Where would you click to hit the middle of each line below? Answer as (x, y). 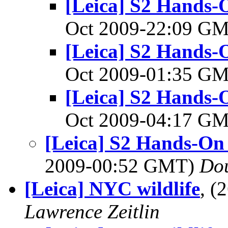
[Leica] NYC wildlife (112, 189)
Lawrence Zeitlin (92, 211)
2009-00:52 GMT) (122, 166)
